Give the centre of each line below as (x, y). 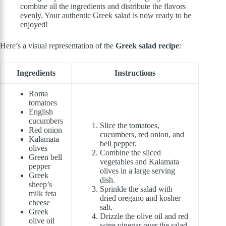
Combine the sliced (130, 153)
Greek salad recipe (147, 46)
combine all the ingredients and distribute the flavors (103, 7)
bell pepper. (118, 144)
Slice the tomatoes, (130, 126)
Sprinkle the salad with (136, 189)
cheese (39, 203)
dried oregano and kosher (140, 198)
